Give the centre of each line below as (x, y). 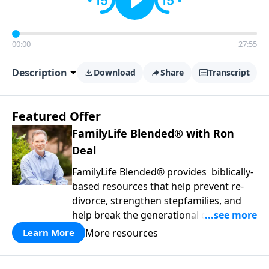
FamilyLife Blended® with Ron (153, 133)
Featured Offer (56, 116)
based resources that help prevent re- (158, 186)
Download (114, 72)
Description (40, 73)
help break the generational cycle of (154, 215)
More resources (122, 233)
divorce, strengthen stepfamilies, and (157, 201)
